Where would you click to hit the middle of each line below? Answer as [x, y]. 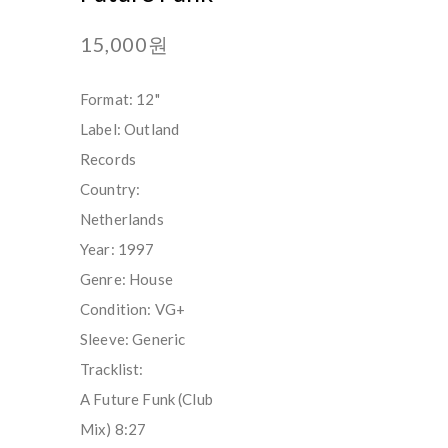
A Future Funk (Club [146, 398]
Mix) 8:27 [113, 428]
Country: [110, 188]
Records [108, 158]
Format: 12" [120, 98]
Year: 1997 [117, 248]
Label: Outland [130, 128]
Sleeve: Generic [133, 338]
